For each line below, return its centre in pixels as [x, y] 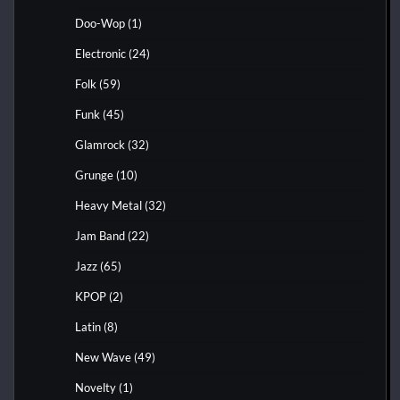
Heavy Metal [108, 205]
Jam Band [100, 235]
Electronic [100, 53]
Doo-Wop [100, 23]
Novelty [96, 387]
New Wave [103, 357]
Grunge [94, 175]
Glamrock [100, 144]
